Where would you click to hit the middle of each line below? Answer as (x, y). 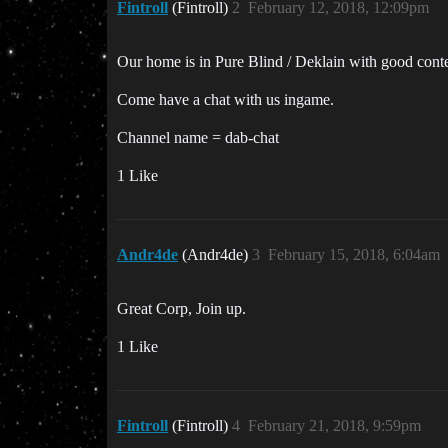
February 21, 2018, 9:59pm (334, 425)
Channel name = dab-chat (198, 137)
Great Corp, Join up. (181, 308)
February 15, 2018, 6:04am (354, 254)
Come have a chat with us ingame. (225, 99)
